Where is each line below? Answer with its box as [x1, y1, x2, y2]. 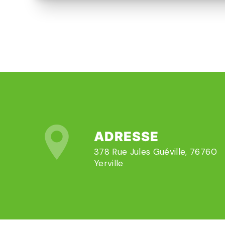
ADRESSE [93, 129, 159, 144]
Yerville [93, 158, 124, 169]
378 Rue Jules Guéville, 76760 [93, 146, 217, 157]
